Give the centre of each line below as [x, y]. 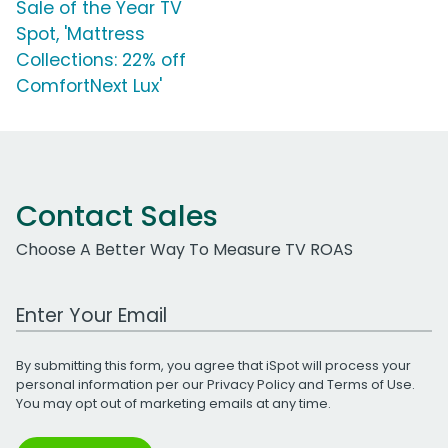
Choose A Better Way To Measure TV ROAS [184, 249]
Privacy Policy [251, 384]
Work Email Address [93, 304]
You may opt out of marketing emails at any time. [173, 403]
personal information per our [111, 384]
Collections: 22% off [101, 59]
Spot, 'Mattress [80, 33]
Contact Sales [117, 215]
